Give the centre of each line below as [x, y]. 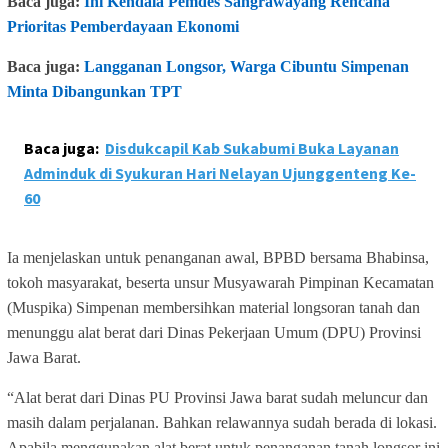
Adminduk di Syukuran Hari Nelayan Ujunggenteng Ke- [220, 172]
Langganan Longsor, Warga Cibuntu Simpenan [246, 66]
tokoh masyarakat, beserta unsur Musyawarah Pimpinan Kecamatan [220, 282]
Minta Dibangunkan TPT [94, 91]
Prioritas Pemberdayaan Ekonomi [123, 26]
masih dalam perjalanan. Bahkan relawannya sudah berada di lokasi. [222, 422]
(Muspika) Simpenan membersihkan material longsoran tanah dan [213, 307]
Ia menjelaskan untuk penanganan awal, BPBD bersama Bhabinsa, [218, 257]
